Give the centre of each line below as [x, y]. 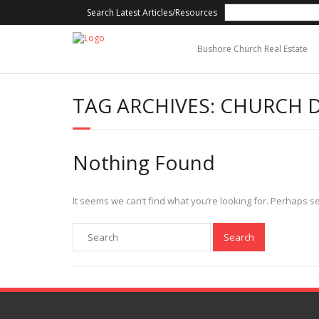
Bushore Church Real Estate [252, 49]
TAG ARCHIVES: [146, 105]
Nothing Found [144, 162]
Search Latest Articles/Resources [152, 12]
